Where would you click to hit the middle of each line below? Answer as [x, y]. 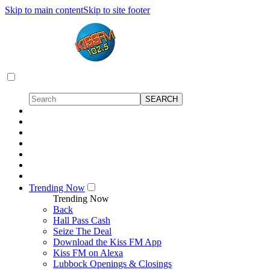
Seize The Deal [82, 231]
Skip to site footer [117, 10]
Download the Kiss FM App [107, 242]
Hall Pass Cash [82, 220]
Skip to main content [44, 10]
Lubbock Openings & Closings [112, 264]
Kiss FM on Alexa [88, 253]
